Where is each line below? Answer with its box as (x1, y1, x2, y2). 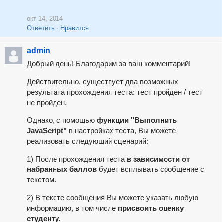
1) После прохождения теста (26, 155, 127, 164)
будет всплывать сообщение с (96, 165, 204, 174)
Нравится (60, 24, 89, 32)
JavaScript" (26, 126, 67, 135)
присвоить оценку (117, 204, 184, 213)
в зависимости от (126, 155, 190, 164)
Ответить (26, 24, 55, 32)
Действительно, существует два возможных (26, 77, 178, 86)
